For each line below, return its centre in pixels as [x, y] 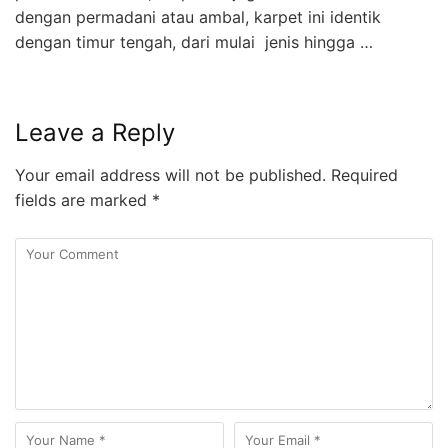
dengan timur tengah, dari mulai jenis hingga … [194, 41]
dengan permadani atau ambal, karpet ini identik [198, 16]
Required [362, 174]
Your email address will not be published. [170, 174]
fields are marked [83, 199]
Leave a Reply [95, 132]
